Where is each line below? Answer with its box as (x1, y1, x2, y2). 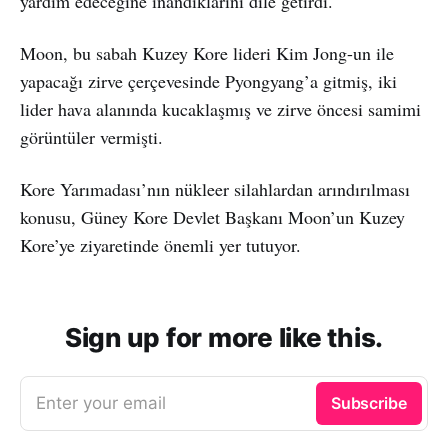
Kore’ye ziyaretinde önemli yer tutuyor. (20, 232, 301, 257)
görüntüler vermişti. (20, 124, 163, 149)
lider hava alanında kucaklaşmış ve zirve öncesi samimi (20, 96, 421, 121)
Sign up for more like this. (65, 321, 383, 353)
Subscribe (330, 392, 407, 413)
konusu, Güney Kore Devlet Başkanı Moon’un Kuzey (20, 204, 405, 229)
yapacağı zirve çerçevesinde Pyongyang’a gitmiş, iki (20, 68, 397, 93)
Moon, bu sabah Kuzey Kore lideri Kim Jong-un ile (20, 40, 394, 65)
